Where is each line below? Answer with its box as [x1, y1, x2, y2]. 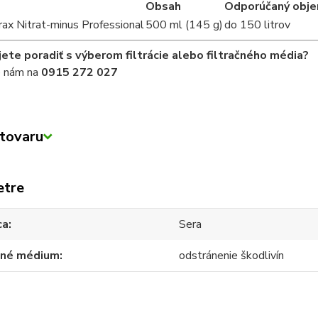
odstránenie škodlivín [179, 248, 285, 263]
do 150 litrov [224, 17, 290, 33]
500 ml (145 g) [145, 17, 223, 33]
